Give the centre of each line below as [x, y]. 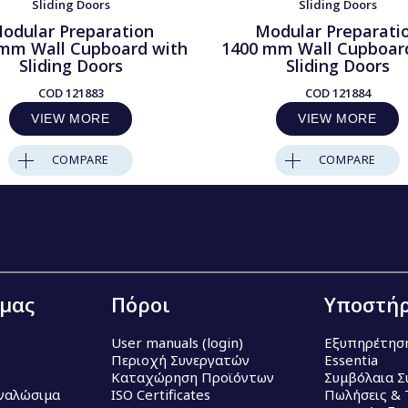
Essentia [351, 360]
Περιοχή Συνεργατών [180, 360]
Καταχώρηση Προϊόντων [193, 377]
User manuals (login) [177, 343]
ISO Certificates [161, 395]
